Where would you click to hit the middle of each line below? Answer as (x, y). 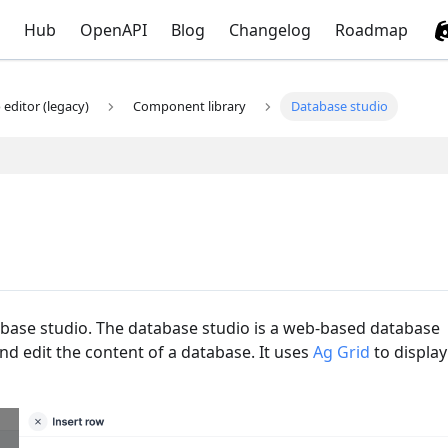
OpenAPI (113, 29)
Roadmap (371, 29)
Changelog (269, 29)
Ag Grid (341, 352)
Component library (190, 106)
